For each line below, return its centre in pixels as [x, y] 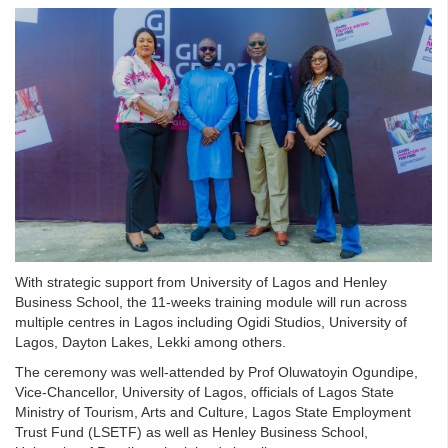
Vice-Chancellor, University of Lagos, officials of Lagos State [204, 392]
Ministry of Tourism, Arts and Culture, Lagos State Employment [213, 412]
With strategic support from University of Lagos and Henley [201, 282]
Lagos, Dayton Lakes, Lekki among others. [150, 342]
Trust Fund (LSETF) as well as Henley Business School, [191, 432]
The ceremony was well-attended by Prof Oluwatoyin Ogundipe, [216, 372]
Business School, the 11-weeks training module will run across [211, 302]
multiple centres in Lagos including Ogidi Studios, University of [211, 322]
